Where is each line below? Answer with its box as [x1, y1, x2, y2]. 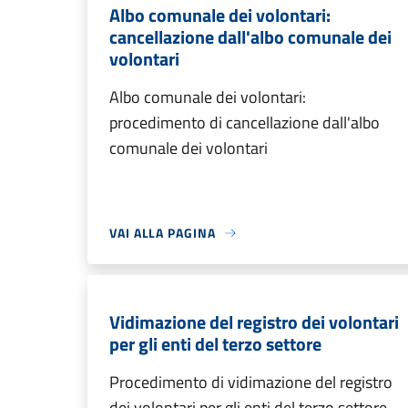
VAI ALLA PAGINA [109, 223, 216, 242]
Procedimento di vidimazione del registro [109, 370, 393, 394]
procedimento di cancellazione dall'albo [109, 110, 380, 135]
